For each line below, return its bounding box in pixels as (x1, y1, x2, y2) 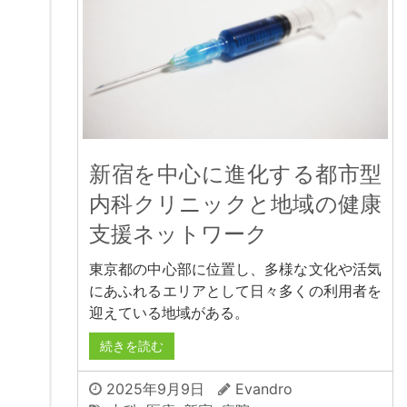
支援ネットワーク (89, 221, 268, 248)
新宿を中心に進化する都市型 (89, 161, 382, 188)
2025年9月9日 (102, 380, 204, 399)
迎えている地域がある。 (89, 303, 249, 323)
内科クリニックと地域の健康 (89, 191, 382, 218)
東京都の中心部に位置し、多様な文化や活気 (89, 260, 382, 279)
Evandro (235, 380, 293, 399)
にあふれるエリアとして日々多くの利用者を (89, 282, 382, 301)
